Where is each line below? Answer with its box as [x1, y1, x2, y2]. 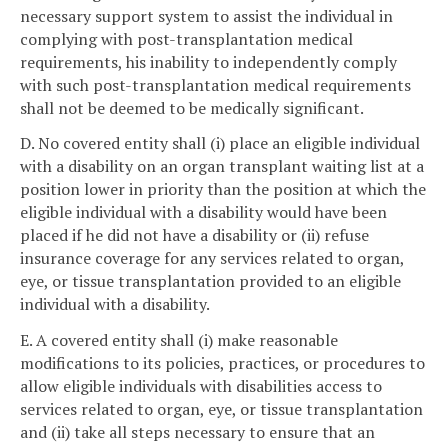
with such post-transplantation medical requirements [20, 73, 411, 96]
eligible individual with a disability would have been [20, 201, 387, 224]
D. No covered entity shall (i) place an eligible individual [20, 132, 420, 155]
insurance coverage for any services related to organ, [20, 247, 404, 270]
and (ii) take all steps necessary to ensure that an [20, 421, 375, 444]
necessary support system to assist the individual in [20, 4, 393, 27]
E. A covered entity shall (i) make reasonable [20, 329, 338, 352]
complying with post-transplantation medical [20, 27, 353, 50]
